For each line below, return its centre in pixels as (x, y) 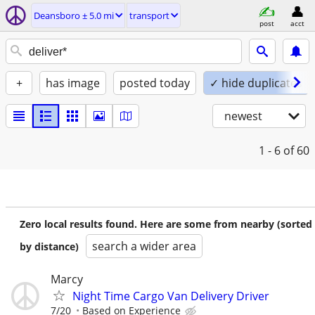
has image (73, 83)
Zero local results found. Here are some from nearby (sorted (166, 224)
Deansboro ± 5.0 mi (74, 15)
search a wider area (144, 246)
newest (243, 116)
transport (149, 15)
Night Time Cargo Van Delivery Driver (171, 296)
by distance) (49, 246)
